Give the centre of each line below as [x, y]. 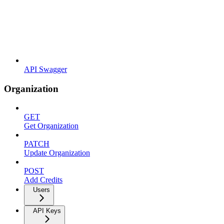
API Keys [47, 211]
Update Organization [57, 153]
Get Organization [51, 126]
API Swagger [45, 69]
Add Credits [43, 180]
